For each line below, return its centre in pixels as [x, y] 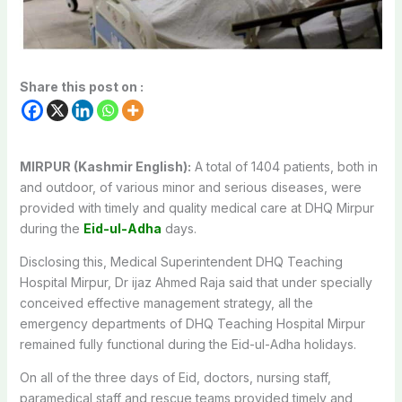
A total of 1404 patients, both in [284, 166]
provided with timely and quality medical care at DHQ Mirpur [197, 207]
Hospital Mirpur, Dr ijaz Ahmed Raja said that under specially [196, 282]
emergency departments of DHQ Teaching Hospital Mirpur [192, 323]
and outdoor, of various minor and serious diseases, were [190, 187]
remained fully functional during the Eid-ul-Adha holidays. [188, 344]
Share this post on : [81, 86]
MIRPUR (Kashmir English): [105, 166]
